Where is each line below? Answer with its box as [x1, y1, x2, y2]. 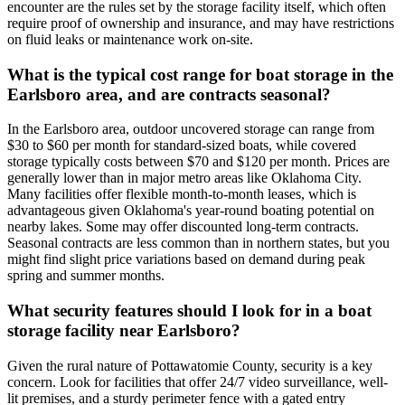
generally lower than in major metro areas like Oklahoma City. [7, 170, 362, 186]
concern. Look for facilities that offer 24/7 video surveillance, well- [7, 373, 388, 390]
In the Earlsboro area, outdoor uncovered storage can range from [7, 121, 374, 137]
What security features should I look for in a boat [7, 301, 372, 321]
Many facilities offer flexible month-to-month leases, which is [7, 186, 356, 202]
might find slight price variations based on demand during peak [7, 251, 365, 268]
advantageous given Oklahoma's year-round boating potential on [7, 202, 374, 219]
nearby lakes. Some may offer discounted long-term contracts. [7, 219, 359, 235]
